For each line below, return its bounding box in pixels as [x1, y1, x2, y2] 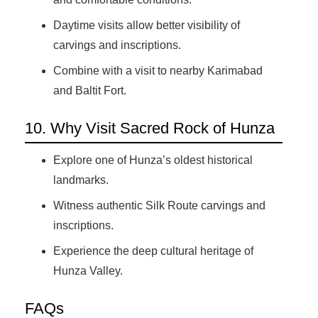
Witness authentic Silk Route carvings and [53, 199, 265, 212]
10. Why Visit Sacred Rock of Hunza [25, 119, 275, 138]
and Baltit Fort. [53, 84, 126, 97]
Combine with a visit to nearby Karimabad [53, 65, 263, 77]
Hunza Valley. [53, 265, 123, 278]
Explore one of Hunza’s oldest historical [53, 154, 253, 167]
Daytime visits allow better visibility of [53, 19, 240, 32]
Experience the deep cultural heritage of [53, 245, 253, 258]
